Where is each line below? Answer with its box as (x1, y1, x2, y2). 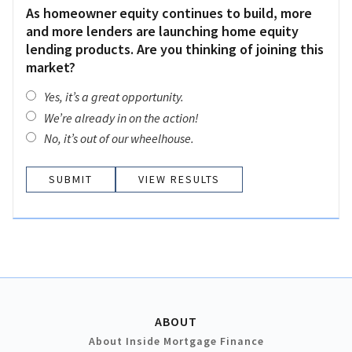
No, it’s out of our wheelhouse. (44, 130, 194, 147)
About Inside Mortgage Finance (88, 334, 264, 349)
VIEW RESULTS (138, 172, 220, 187)
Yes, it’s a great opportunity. (44, 89, 184, 105)
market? (26, 57, 75, 76)
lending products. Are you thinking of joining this (26, 39, 324, 58)
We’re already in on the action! (44, 109, 199, 126)
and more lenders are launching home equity (26, 21, 299, 40)
